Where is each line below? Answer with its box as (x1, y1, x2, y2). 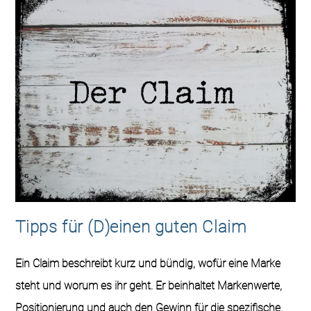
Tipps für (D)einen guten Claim (15, 217, 247, 237)
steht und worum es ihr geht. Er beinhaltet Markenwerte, (15, 279, 283, 293)
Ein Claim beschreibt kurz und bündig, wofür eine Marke (15, 257, 281, 271)
